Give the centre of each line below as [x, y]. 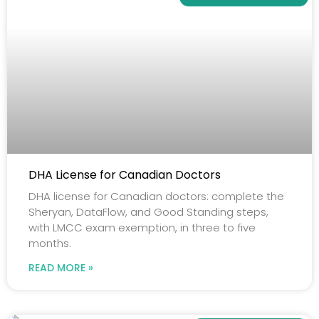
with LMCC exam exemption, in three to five [142, 227]
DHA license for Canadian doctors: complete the [156, 196]
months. [50, 243]
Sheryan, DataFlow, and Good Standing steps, [148, 211]
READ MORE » [61, 267]
